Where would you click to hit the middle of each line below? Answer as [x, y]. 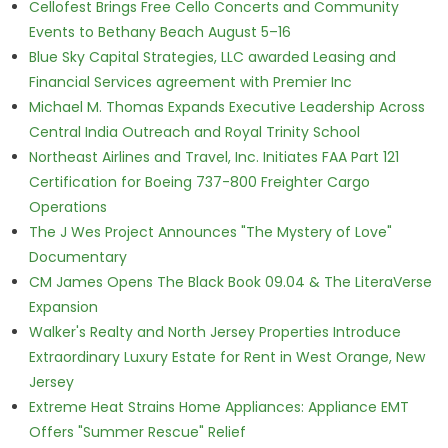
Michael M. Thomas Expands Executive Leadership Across [226, 107]
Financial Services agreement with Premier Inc [190, 82]
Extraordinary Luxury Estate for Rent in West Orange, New [226, 357]
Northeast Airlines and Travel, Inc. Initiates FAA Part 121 [213, 157]
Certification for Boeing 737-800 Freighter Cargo [199, 182]
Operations [67, 207]
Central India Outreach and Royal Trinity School [194, 132]
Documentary [77, 257]
